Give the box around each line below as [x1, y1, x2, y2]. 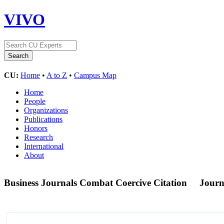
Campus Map [74, 70, 116, 79]
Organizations [24, 105, 68, 114]
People [24, 96, 45, 105]
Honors [24, 123, 47, 132]
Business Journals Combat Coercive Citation [4, 177, 189, 188]
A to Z [46, 70, 67, 79]
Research [24, 132, 53, 141]
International [24, 141, 63, 150]
